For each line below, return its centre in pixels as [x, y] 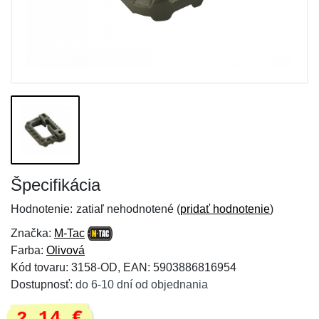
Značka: [32, 233]
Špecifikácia [56, 185]
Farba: [28, 250]
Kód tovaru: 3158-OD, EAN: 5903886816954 [124, 267]
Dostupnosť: [43, 284]
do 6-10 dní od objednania [142, 284]
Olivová [66, 250]
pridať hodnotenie [225, 209]
